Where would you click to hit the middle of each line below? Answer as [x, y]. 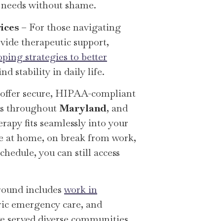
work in [81, 189]
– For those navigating [70, 27]
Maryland [83, 108]
